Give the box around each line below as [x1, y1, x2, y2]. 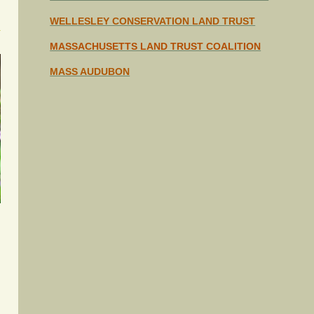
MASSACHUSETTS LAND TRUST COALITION [50, 40, 261, 52]
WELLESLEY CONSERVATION [50, 15, 193, 27]
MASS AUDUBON [50, 65, 130, 77]
